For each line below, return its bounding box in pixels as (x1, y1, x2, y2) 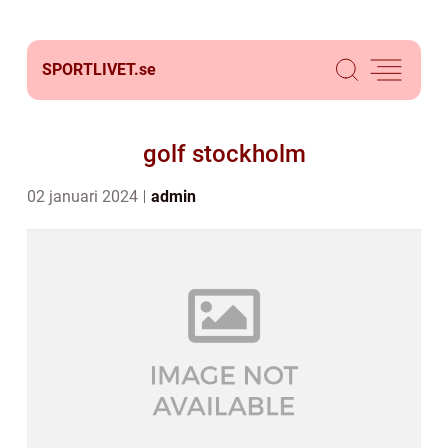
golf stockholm (142, 140, 306, 168)
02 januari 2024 (27, 187, 142, 206)
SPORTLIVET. (42, 60, 139, 79)
